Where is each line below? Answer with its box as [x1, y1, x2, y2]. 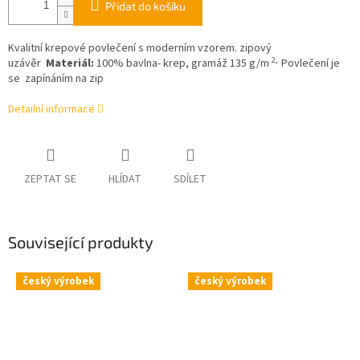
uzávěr [8, 55, 46, 72]
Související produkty [8, 232, 153, 252]
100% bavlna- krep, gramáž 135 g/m [94, 55, 272, 72]
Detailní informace [8, 101, 95, 118]
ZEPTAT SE [24, 171, 76, 188]
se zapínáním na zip [8, 71, 104, 88]
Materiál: [46, 55, 94, 72]
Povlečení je [279, 55, 340, 72]
